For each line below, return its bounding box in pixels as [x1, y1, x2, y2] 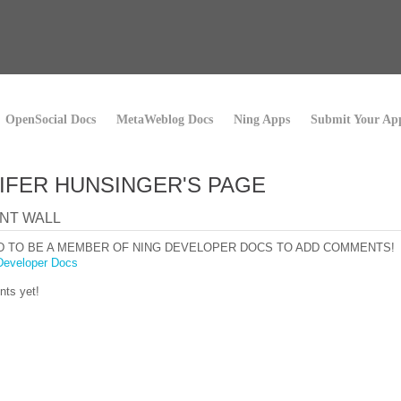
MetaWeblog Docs [116, 113, 213, 126]
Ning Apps [234, 113, 290, 126]
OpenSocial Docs [5, 113, 96, 126]
